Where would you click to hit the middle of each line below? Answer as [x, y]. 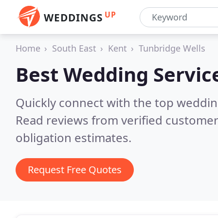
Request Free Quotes [75, 170]
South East [74, 48]
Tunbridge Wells [172, 48]
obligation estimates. [73, 137]
